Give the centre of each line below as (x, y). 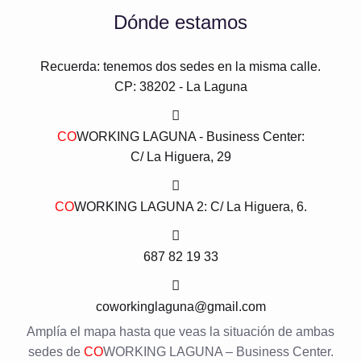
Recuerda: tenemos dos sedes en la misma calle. (180, 67)
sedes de (56, 352)
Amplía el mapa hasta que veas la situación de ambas (180, 332)
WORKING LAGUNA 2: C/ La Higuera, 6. (190, 207)
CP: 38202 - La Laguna (180, 87)
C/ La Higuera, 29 (180, 157)
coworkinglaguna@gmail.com (180, 307)
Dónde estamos (180, 23)
